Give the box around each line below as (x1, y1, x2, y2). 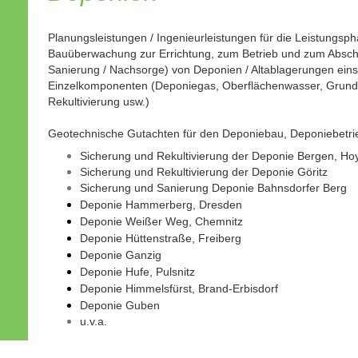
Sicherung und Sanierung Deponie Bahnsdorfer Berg (79, 181, 347, 194)
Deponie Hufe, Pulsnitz (79, 265, 195, 278)
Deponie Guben (79, 298, 160, 312)
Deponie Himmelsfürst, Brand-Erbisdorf (79, 281, 278, 295)
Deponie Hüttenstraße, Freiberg (79, 231, 241, 245)
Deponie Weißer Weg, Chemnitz (79, 214, 243, 228)
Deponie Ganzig (79, 248, 161, 261)
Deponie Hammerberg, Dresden (79, 197, 242, 211)
